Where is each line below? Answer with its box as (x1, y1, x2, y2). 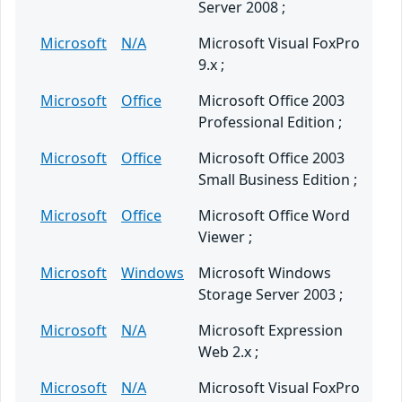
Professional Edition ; (198, 112, 342, 133)
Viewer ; (198, 227, 252, 248)
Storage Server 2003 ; (198, 284, 343, 305)
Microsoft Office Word (198, 205, 350, 226)
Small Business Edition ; (198, 170, 357, 190)
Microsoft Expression (198, 320, 343, 341)
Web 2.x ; (198, 342, 258, 363)
